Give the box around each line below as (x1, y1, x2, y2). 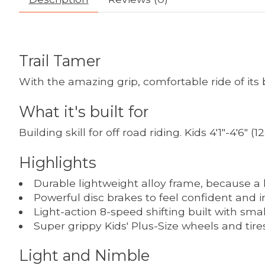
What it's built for (19, 102, 148, 121)
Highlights (19, 153, 96, 172)
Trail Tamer (19, 51, 101, 70)
